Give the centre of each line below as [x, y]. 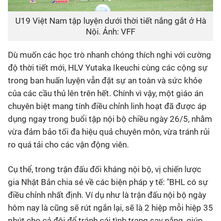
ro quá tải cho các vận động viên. [68, 144]
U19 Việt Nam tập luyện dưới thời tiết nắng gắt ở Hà [110, 20]
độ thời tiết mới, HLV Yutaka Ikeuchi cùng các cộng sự [108, 67]
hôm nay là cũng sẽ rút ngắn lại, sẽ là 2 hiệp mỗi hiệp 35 [110, 207]
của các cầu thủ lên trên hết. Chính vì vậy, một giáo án [106, 93]
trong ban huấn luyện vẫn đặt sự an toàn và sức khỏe [105, 80]
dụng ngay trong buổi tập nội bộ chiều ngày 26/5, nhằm [110, 119]
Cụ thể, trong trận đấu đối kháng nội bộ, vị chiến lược [105, 169]
